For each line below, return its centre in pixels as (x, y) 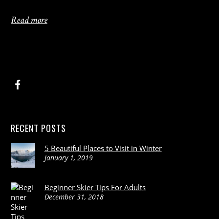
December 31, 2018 (74, 197)
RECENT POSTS (39, 128)
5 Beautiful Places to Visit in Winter (103, 148)
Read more (29, 20)
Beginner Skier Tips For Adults (95, 187)
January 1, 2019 (68, 158)
